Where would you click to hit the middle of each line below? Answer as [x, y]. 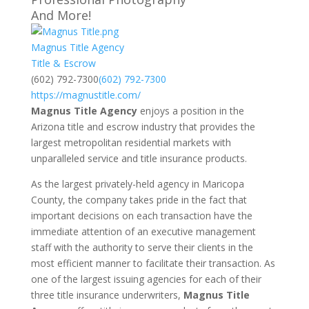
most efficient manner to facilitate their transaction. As [153, 263]
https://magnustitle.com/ [86, 95]
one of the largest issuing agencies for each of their [146, 279]
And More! [61, 15]
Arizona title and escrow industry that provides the [143, 127]
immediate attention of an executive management [143, 231]
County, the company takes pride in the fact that [139, 200]
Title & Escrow [63, 63]
